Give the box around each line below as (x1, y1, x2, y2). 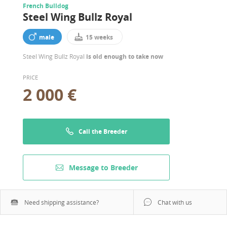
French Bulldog (23, 1, 68, 10)
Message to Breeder (68, 162, 138, 172)
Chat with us (158, 198, 192, 206)
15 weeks (85, 32, 113, 42)
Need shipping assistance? (24, 198, 99, 206)
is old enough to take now (86, 52, 163, 61)
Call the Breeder (78, 127, 127, 136)
